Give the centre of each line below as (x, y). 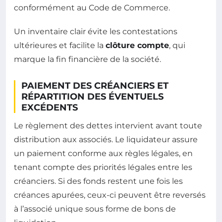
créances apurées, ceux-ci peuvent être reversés (110, 195)
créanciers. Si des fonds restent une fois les (98, 181)
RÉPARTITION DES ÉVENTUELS (92, 97)
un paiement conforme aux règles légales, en (103, 154)
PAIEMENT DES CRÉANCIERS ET (95, 86)
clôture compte (137, 46)
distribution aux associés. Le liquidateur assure (106, 140)
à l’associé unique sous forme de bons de (95, 209)
